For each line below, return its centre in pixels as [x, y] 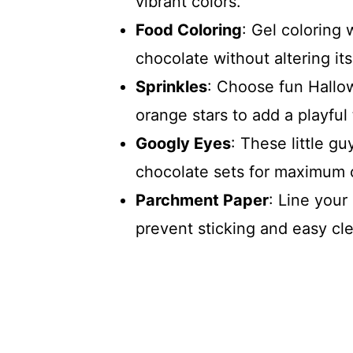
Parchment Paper [202, 201]
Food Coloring [189, 30]
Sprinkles [171, 87]
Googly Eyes [183, 144]
